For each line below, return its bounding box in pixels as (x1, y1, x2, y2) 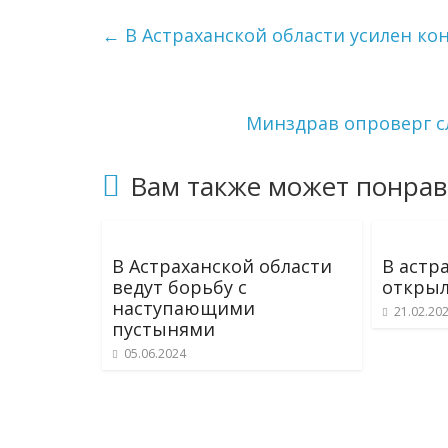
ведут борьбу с (112, 275, 247, 299)
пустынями (112, 317, 215, 341)
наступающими (112, 296, 255, 320)
